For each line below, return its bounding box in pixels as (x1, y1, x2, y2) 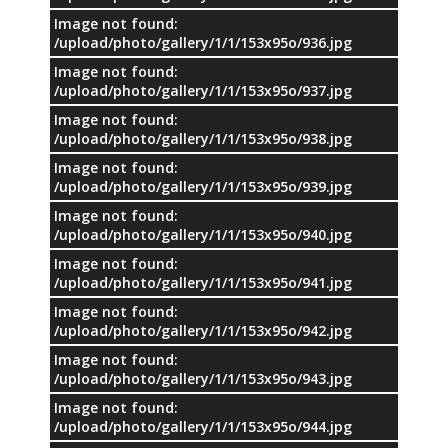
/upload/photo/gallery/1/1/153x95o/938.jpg (54, 128, 352, 148)
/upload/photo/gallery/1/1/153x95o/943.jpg (54, 368, 352, 388)
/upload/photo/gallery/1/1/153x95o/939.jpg (54, 176, 352, 196)
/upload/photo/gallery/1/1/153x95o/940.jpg (54, 224, 352, 244)
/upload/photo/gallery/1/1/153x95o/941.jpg (54, 272, 352, 292)
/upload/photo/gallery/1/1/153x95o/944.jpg (54, 416, 352, 436)
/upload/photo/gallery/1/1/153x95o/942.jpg (54, 320, 352, 340)
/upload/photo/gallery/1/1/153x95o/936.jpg (54, 32, 352, 52)
